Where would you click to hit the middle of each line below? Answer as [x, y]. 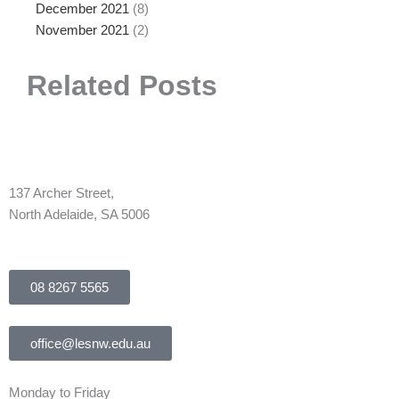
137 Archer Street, [61, 194]
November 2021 [82, 31]
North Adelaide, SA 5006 [79, 215]
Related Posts [122, 86]
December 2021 [82, 9]
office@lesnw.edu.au [90, 343]
